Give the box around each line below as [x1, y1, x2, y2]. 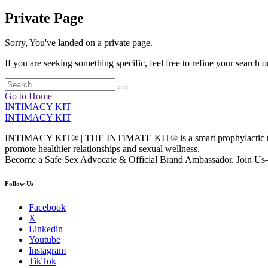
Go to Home [5, 91, 52, 102]
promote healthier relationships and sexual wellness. [5, 144, 200, 154]
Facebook [29, 202, 66, 213]
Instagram [29, 245, 66, 256]
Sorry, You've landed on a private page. [5, 38, 153, 48]
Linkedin [29, 224, 63, 234]
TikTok [29, 256, 56, 267]
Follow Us [5, 180, 33, 188]
